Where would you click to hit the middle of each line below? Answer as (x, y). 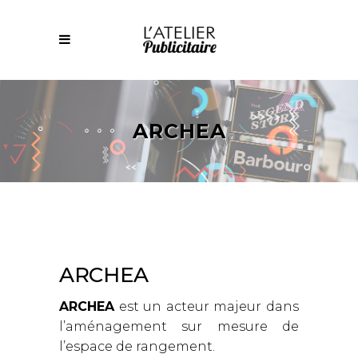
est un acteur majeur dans (207, 307)
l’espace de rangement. (137, 347)
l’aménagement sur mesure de (179, 327)
